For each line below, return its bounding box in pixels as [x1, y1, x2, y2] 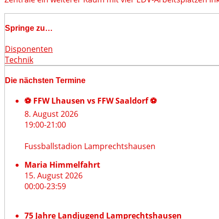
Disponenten [5, 43, 53, 54]
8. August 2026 [24, 109, 78, 120]
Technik [5, 54, 33, 65]
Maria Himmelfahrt [24, 159, 100, 171]
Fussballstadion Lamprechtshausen [24, 141, 155, 152]
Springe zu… [5, 24, 53, 33]
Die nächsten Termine [5, 76, 86, 85]
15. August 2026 [24, 170, 83, 181]
